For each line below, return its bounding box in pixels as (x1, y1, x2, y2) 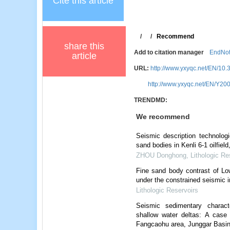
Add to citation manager (133, 48, 204, 56)
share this (64, 41, 104, 51)
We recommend (136, 112, 190, 121)
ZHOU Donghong (136, 151, 186, 159)
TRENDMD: (133, 96, 167, 104)
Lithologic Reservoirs (136, 186, 198, 194)
